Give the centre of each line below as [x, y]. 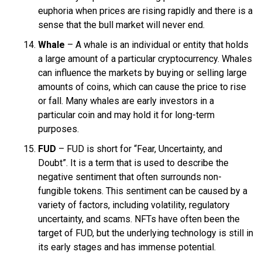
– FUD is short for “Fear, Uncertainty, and [139, 149]
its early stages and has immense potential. [127, 247]
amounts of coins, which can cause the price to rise [142, 87]
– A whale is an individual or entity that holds [157, 44]
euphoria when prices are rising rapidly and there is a [145, 11]
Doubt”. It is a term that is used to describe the [133, 163]
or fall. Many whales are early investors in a [126, 101]
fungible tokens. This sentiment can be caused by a [143, 191]
